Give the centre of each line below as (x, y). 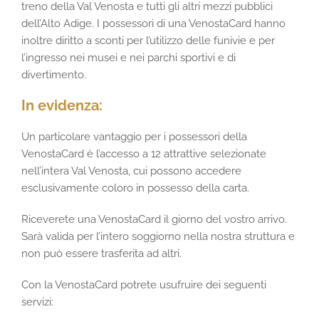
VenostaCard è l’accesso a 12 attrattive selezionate (144, 154)
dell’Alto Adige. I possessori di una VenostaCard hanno (153, 23)
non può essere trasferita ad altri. (101, 253)
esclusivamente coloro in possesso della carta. (135, 188)
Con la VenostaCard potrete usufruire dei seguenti (144, 285)
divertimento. (54, 75)
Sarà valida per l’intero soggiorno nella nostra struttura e (158, 236)
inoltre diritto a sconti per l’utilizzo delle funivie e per (148, 41)
